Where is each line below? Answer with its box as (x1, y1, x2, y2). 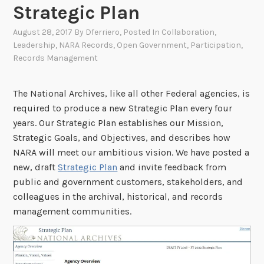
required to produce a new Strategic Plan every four (13, 102, 233, 114)
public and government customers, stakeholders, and (13, 176, 243, 187)
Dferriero (85, 27, 120, 38)
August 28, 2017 (13, 27, 73, 38)
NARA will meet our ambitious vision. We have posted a (13, 146, 250, 158)
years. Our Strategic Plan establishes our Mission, (13, 117, 224, 128)
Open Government (117, 40, 187, 51)
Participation (190, 40, 242, 51)
